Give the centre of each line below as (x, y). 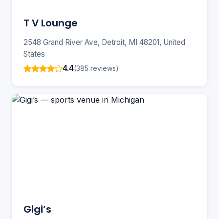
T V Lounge (51, 23)
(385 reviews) (96, 68)
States (34, 54)
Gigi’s (37, 209)
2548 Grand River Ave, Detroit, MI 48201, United (104, 43)
